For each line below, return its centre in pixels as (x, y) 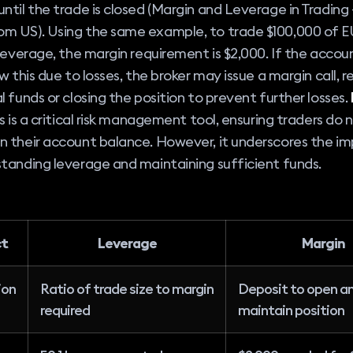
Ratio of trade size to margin (127, 289)
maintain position (292, 310)
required (65, 310)
